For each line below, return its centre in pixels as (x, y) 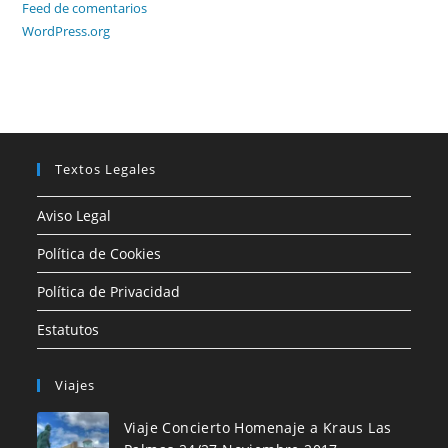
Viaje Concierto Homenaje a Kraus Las (257, 427)
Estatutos (68, 329)
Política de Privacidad (109, 291)
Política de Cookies (99, 253)
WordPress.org (66, 30)
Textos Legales (106, 168)
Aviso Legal (74, 215)
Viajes (75, 384)
